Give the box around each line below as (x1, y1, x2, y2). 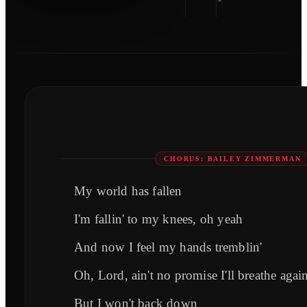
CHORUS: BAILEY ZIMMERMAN (164, 155, 302, 163)
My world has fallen (74, 184, 182, 199)
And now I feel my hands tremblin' (74, 240, 262, 255)
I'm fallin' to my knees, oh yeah (74, 212, 243, 227)
